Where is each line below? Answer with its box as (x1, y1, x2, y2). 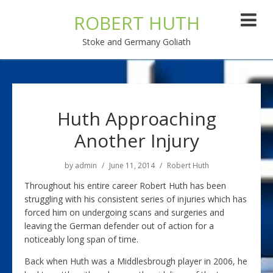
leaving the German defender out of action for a (24, 220, 214, 232)
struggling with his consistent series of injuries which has (24, 193, 247, 205)
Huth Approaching (57, 106, 216, 131)
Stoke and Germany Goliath (82, 36, 191, 48)
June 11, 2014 (108, 160, 155, 171)
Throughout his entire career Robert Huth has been (24, 180, 226, 191)
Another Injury (74, 128, 199, 153)
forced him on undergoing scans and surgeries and (24, 207, 224, 218)
